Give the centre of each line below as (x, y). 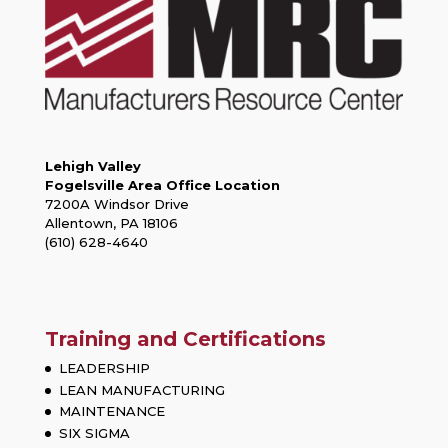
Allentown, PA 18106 (111, 223)
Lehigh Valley (92, 166)
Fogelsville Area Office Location (162, 185)
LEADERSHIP (104, 368)
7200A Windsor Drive (116, 204)
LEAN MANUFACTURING (141, 389)
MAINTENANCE (111, 411)
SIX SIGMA (94, 432)
